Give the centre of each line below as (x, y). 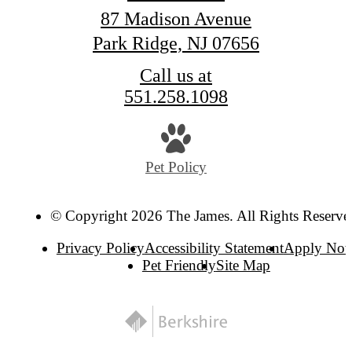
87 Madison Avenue (176, 18)
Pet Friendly (179, 266)
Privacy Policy (100, 248)
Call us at (176, 75)
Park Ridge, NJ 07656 (176, 43)
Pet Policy (176, 167)
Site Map (243, 266)
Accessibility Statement (214, 248)
